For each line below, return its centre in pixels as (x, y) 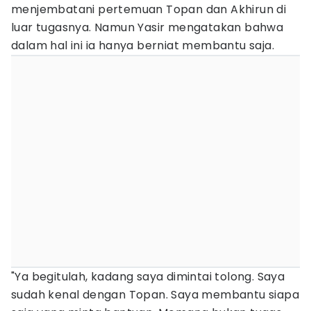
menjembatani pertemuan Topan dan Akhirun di (149, 9)
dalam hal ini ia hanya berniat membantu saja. (143, 45)
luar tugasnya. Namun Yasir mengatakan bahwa (148, 27)
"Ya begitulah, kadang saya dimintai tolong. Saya (148, 277)
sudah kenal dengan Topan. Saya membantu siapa (155, 295)
